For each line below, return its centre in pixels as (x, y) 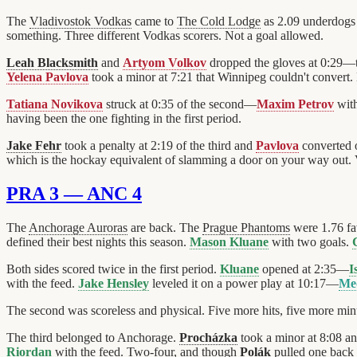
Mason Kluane (229, 242)
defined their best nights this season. (98, 242)
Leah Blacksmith (52, 63)
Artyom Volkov (165, 63)
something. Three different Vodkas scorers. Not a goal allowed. (165, 36)
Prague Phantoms (246, 228)
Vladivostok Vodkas (80, 22)
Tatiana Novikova (55, 104)
